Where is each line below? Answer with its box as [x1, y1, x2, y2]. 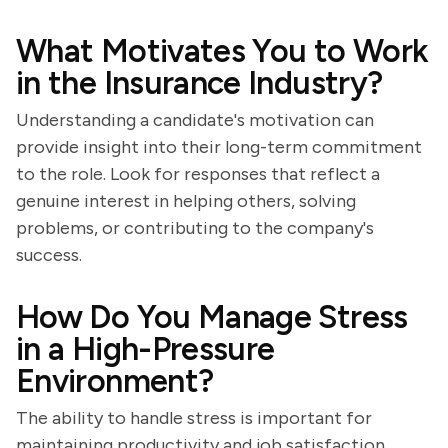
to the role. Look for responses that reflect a [16, 163, 380, 185]
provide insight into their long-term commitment [16, 136, 422, 158]
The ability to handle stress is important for [16, 407, 372, 429]
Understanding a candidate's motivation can [16, 109, 374, 131]
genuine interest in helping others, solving [16, 190, 356, 212]
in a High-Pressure [16, 330, 275, 368]
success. [16, 244, 82, 266]
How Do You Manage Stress [16, 298, 408, 336]
